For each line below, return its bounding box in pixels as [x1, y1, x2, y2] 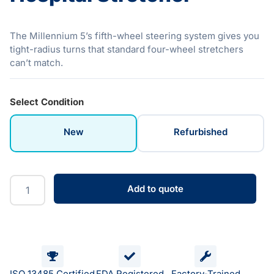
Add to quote [127, 183, 183, 195]
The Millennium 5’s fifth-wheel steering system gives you [10, 30, 259, 42]
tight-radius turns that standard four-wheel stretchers [10, 43, 243, 55]
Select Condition [10, 95, 84, 108]
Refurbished [174, 126, 228, 138]
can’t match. [10, 57, 63, 68]
